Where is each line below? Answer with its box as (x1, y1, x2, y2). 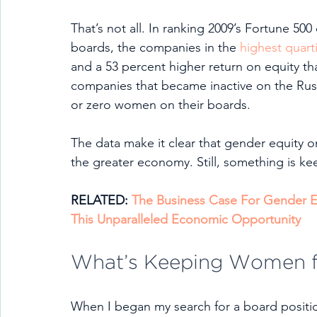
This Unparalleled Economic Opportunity (71, 212, 301, 227)
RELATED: (71, 192, 132, 208)
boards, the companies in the (71, 40, 240, 55)
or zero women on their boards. (71, 97, 258, 113)
